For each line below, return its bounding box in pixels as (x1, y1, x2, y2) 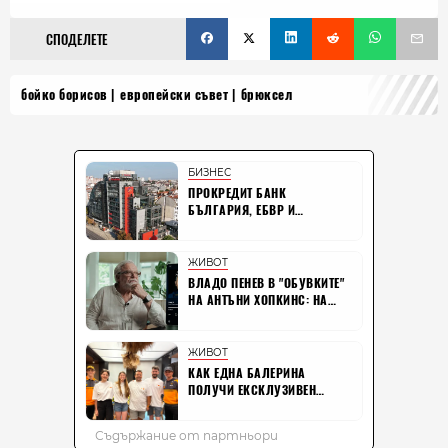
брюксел (240, 86, 292, 103)
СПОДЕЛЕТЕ (45, 31, 108, 48)
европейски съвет (120, 86, 228, 103)
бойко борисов (21, 86, 108, 103)
